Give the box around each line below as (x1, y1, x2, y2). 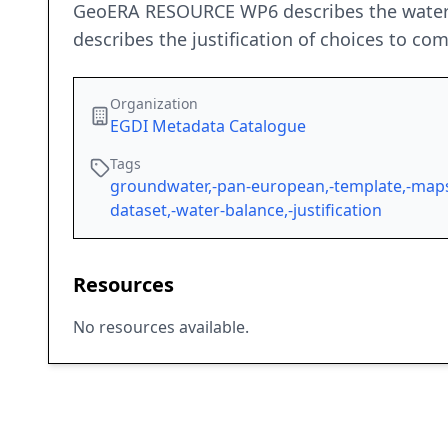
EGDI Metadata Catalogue (110, 115, 306, 138)
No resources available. (73, 316, 249, 339)
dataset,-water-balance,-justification (110, 199, 382, 222)
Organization (110, 94, 198, 114)
